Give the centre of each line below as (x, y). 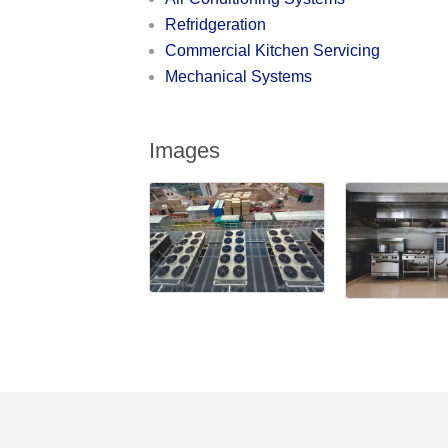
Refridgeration (216, 24)
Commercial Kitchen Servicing (273, 50)
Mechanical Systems (239, 76)
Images (185, 150)
